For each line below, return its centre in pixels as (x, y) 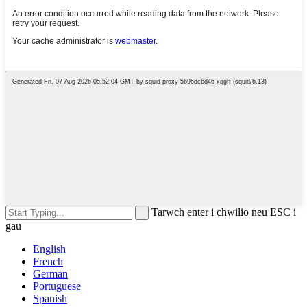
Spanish (50, 298)
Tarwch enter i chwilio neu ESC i (224, 212)
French (48, 261)
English (49, 249)
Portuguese (57, 286)
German (50, 273)
